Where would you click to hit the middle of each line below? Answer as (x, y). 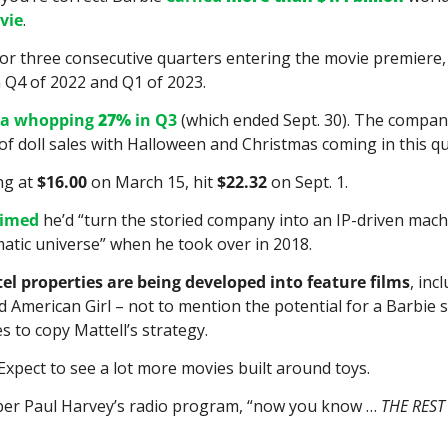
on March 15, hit (152, 182)
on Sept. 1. (307, 182)
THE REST (413, 406)
